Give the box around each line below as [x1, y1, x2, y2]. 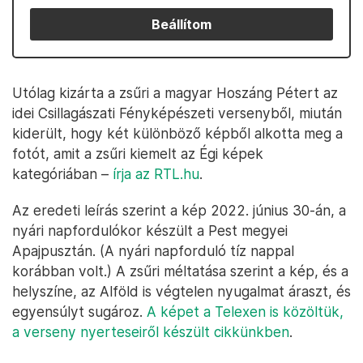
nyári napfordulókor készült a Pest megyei [12, 222, 288, 239]
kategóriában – [12, 165, 113, 182]
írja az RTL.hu [113, 165, 199, 182]
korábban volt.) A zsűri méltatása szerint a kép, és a [12, 263, 348, 280]
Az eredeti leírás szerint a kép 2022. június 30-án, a [12, 202, 346, 219]
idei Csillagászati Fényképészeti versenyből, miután [12, 105, 342, 122]
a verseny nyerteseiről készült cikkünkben [12, 323, 289, 340]
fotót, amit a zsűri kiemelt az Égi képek [12, 145, 263, 162]
